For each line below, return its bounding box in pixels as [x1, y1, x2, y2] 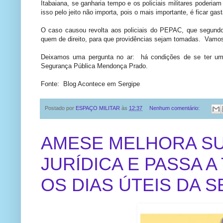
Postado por [45, 105, 76, 111]
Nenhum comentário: [149, 105, 201, 111]
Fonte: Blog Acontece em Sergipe [41, 80, 140, 88]
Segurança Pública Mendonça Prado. [41, 62, 148, 70]
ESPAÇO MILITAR [76, 105, 120, 111]
